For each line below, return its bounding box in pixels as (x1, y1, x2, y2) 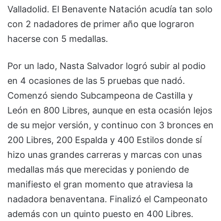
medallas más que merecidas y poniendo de (7, 164, 189, 175)
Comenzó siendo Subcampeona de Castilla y (7, 90, 193, 101)
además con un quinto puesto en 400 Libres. (7, 209, 193, 220)
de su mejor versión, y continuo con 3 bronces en (7, 120, 214, 131)
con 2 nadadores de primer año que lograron (7, 19, 194, 30)
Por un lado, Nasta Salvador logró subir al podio (7, 61, 206, 72)
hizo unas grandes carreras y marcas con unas (7, 149, 202, 160)
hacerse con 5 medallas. (7, 34, 108, 44)
